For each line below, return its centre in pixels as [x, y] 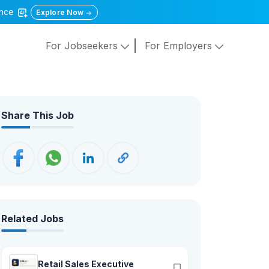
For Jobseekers [83, 46]
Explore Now [61, 12]
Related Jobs [32, 219]
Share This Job [38, 115]
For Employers [180, 46]
